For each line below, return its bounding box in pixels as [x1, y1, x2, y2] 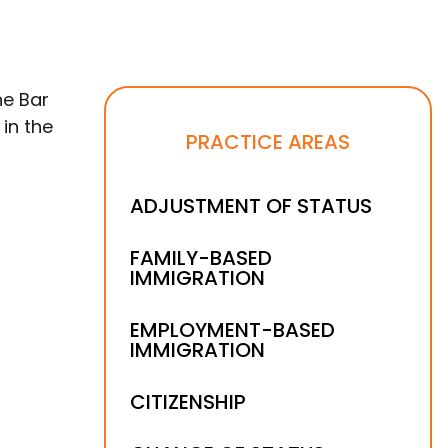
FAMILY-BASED [130, 244, 272, 272]
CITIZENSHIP [130, 388, 246, 416]
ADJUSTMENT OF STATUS [130, 192, 372, 220]
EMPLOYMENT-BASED [130, 316, 335, 344]
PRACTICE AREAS [186, 128, 350, 156]
